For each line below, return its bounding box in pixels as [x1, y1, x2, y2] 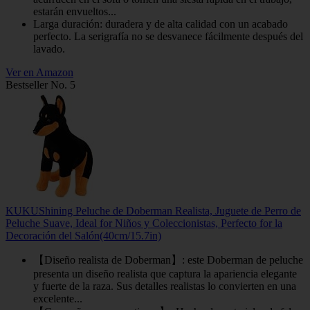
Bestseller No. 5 [6, 79, 75, 91]
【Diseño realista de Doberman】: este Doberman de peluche [33, 254, 303, 266]
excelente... [33, 293, 82, 305]
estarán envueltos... [33, 6, 116, 18]
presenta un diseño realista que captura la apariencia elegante [33, 268, 297, 280]
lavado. [33, 43, 65, 55]
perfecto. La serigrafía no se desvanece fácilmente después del [33, 30, 303, 43]
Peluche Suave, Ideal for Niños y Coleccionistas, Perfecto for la [6, 217, 282, 230]
